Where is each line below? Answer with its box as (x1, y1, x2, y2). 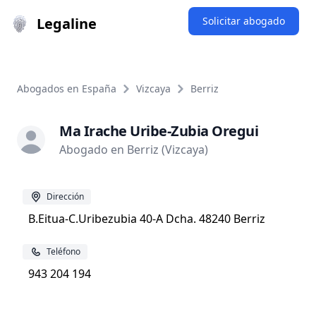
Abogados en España (17, 82, 116, 95)
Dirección (47, 190, 84, 202)
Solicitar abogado (202, 14, 285, 28)
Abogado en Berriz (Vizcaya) (59, 142, 208, 157)
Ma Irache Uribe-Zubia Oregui (59, 121, 258, 140)
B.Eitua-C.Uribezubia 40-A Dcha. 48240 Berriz (28, 211, 265, 226)
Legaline (37, 14, 97, 33)
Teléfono (47, 245, 80, 257)
